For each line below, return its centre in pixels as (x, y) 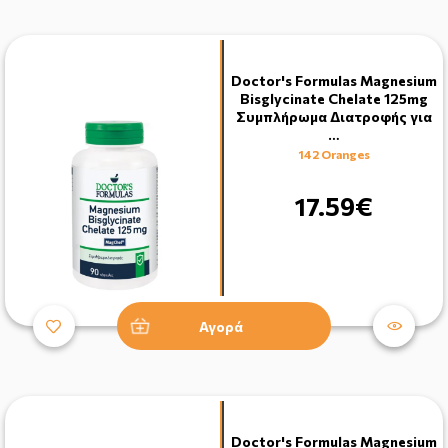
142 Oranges (333, 153)
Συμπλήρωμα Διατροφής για (333, 116)
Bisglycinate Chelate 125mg (333, 98)
